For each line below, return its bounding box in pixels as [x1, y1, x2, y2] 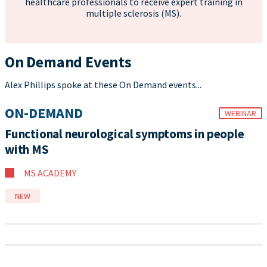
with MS [5, 141, 49, 157]
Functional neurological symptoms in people [5, 126, 244, 142]
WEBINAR [225, 108, 256, 119]
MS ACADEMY [24, 167, 76, 179]
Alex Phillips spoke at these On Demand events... [5, 79, 201, 91]
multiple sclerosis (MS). [86, 7, 181, 19]
